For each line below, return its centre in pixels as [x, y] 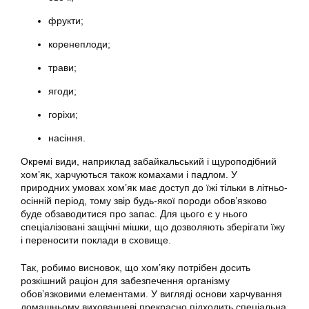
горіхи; [63, 114]
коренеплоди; [79, 44]
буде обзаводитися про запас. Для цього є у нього [134, 214]
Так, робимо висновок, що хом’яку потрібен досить [136, 268]
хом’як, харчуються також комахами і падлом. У [129, 175]
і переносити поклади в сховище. [96, 240]
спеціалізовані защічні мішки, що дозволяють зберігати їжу [153, 227]
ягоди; [62, 91]
